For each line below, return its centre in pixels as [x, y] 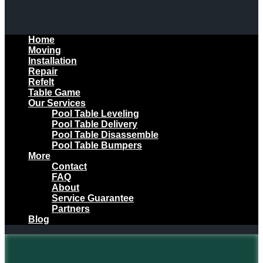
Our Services [57, 103]
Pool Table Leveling [95, 114]
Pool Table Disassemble [105, 135]
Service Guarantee [93, 198]
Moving [45, 50]
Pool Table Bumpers [97, 145]
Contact [69, 166]
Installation [53, 61]
